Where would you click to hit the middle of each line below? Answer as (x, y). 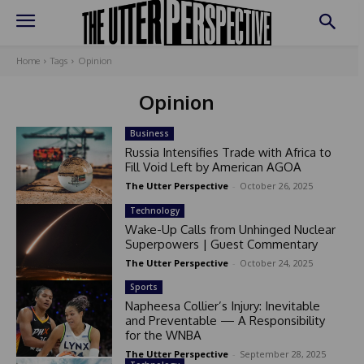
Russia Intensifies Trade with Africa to (228, 153)
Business (149, 134)
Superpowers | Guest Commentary (221, 244)
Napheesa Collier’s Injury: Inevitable (222, 305)
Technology (154, 210)
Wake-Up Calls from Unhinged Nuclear (230, 229)
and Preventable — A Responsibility (225, 320)
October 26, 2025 (276, 186)
